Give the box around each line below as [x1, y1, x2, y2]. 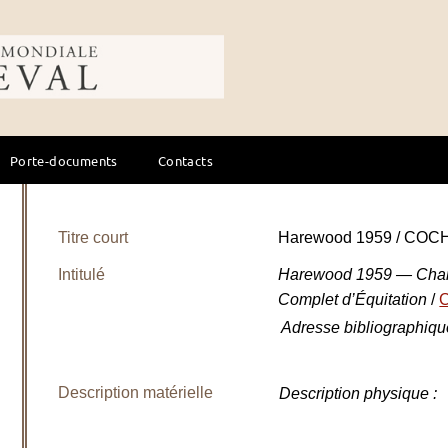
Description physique [279, 385, 430, 402]
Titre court [58, 229, 129, 246]
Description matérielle [58, 384, 214, 401]
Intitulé [58, 266, 106, 283]
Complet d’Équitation [278, 291, 432, 308]
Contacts [157, 151, 213, 169]
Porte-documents [9, 151, 118, 169]
